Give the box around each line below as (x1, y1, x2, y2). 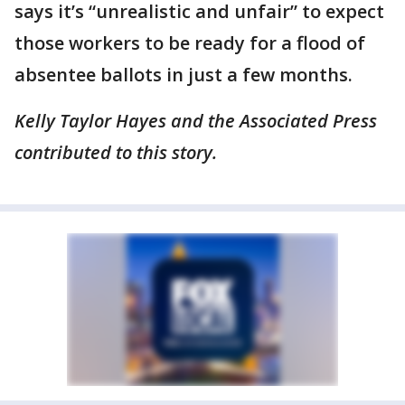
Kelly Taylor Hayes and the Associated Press (14, 108, 377, 133)
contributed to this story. (14, 140, 221, 165)
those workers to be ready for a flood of (14, 31, 365, 55)
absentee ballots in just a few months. (14, 62, 353, 87)
